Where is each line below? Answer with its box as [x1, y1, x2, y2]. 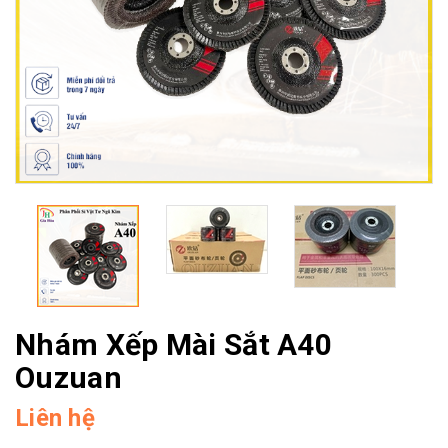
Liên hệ [15, 404, 95, 432]
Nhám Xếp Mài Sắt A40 [15, 327, 332, 362]
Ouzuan [15, 360, 122, 395]
